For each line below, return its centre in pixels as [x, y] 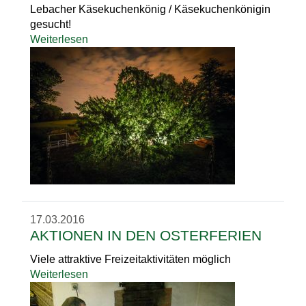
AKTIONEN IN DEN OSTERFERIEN [146, 235]
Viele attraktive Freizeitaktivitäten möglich [130, 259]
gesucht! [51, 24]
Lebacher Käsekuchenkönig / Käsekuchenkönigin [150, 9]
